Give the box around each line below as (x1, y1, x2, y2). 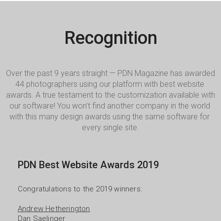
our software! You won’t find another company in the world (9, 101, 210, 110)
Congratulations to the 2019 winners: (17, 184, 143, 193)
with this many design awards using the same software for (9, 112, 210, 121)
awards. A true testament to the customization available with (6, 90, 215, 100)
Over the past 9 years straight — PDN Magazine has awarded (6, 69, 215, 78)
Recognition (64, 28, 157, 48)
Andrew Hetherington (17, 204, 90, 213)
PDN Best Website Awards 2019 (17, 159, 159, 171)
